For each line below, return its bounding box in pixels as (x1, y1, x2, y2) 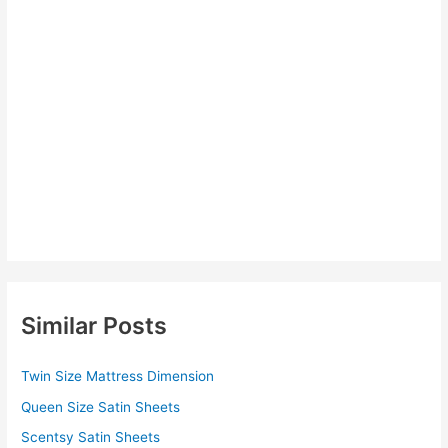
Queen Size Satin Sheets (21, 398, 181, 415)
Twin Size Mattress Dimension (21, 368, 215, 385)
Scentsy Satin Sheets (21, 428, 161, 445)
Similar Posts (21, 311, 168, 341)
